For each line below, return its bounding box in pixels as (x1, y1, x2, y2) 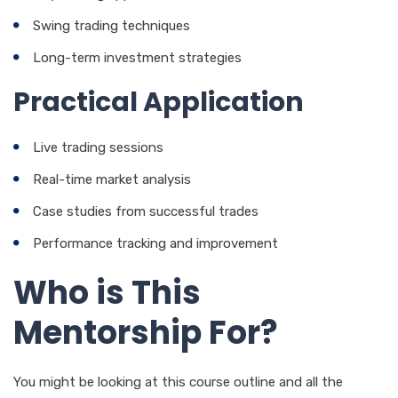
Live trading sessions (33, 139, 163, 155)
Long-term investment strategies (33, 49, 242, 66)
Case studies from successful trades (33, 203, 259, 219)
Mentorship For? (13, 309, 278, 355)
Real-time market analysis (33, 171, 191, 187)
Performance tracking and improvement (33, 235, 278, 251)
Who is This (13, 269, 201, 315)
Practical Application (13, 83, 304, 121)
